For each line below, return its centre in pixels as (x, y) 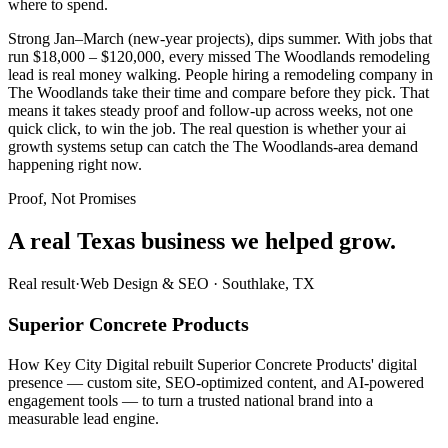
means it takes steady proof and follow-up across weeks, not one (210, 111)
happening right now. (75, 165)
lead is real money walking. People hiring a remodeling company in (220, 75)
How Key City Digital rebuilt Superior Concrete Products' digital (212, 364)
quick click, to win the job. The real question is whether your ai (207, 129)
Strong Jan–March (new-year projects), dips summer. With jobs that (220, 39)
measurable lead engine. (83, 418)
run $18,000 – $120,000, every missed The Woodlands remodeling (219, 57)
